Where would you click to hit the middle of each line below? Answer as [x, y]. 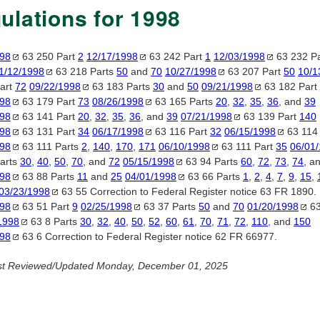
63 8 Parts [54, 222]
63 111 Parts [50, 147]
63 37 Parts [170, 207]
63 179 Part [49, 102]
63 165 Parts [184, 102]
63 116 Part [181, 132]
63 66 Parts [214, 177]
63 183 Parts [121, 87]
